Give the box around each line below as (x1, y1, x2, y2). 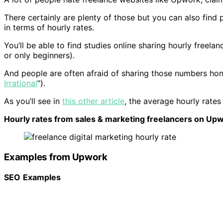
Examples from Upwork (4, 151, 108, 163)
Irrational (4, 78, 37, 89)
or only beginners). (4, 50, 77, 61)
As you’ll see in (4, 96, 62, 107)
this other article (62, 96, 124, 107)
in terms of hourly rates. (4, 22, 94, 33)
